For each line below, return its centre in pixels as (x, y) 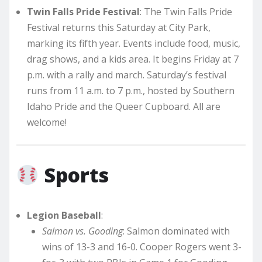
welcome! (47, 122)
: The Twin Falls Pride (186, 11)
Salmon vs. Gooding (82, 231)
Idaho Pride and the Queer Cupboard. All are (124, 106)
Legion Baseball (64, 216)
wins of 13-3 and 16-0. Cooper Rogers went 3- (142, 247)
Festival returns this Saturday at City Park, (119, 27)
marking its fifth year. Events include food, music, (134, 43)
